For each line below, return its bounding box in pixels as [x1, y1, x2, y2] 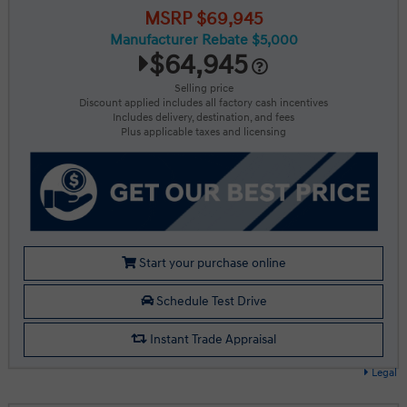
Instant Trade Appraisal [147, 332, 276, 348]
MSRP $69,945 [144, 8, 263, 30]
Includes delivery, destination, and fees [113, 111, 294, 124]
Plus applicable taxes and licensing [121, 125, 286, 139]
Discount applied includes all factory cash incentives [79, 96, 328, 110]
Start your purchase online [135, 255, 286, 272]
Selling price [174, 82, 233, 95]
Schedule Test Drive [153, 293, 267, 310]
